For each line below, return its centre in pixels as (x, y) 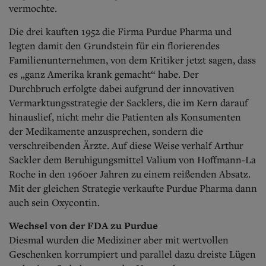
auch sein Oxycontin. (54, 202)
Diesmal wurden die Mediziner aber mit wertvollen (119, 240)
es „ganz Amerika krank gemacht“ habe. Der (104, 74)
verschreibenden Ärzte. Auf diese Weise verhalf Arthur (126, 145)
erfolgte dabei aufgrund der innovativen (148, 88)
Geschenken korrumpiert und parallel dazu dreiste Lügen (132, 254)
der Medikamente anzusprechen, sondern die (106, 131)
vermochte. (33, 8)
